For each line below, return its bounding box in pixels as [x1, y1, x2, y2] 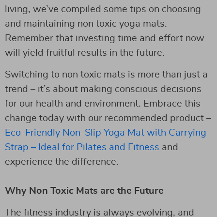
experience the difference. [5, 156, 119, 167]
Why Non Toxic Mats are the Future [5, 186, 164, 196]
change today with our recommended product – [5, 113, 211, 123]
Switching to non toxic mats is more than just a [5, 69, 208, 79]
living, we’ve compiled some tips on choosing [5, 4, 201, 14]
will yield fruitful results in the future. [5, 47, 165, 58]
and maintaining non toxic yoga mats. [5, 18, 167, 29]
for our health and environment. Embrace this [5, 98, 201, 108]
